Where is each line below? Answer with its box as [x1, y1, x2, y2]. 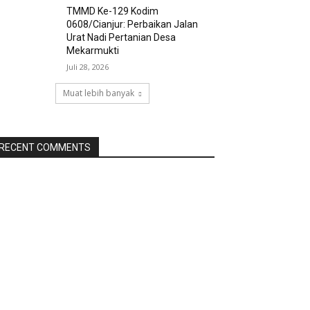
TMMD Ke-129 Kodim [66, 6, 159, 17]
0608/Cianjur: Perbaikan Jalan [66, 19, 199, 30]
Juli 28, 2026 [66, 62, 109, 73]
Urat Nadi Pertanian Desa [66, 32, 176, 44]
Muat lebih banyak [63, 87, 134, 100]
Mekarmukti [66, 45, 120, 57]
